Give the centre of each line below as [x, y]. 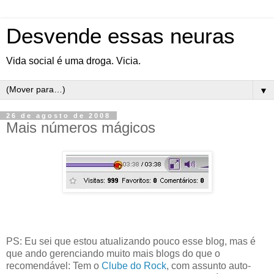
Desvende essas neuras [120, 36]
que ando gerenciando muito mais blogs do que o [113, 253]
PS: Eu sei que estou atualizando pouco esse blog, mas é [131, 241]
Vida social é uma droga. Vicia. [73, 61]
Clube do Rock [134, 265]
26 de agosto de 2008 [58, 116]
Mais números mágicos [81, 128]
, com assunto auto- [209, 265]
